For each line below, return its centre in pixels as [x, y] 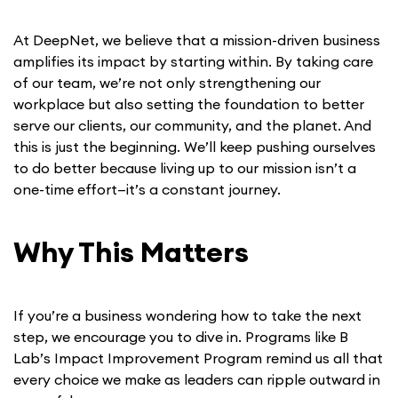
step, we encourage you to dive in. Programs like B [181, 337]
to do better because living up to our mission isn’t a [185, 168]
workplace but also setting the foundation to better [189, 104]
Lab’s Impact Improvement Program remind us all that [198, 358]
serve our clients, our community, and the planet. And [192, 126]
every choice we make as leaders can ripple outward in [197, 380]
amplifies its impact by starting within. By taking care [193, 62]
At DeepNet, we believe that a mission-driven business [197, 40]
